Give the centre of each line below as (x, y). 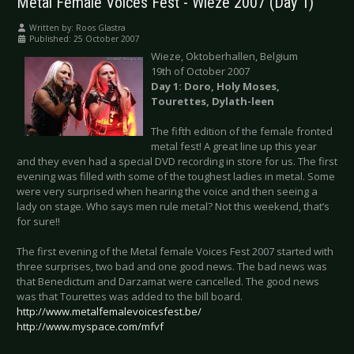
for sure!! (38, 222)
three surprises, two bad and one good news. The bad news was (172, 267)
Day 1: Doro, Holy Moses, (215, 87)
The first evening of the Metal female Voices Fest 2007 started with (175, 252)
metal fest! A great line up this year (234, 147)
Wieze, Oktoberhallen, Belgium (224, 56)
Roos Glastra (101, 28)
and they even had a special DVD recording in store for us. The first (177, 162)
